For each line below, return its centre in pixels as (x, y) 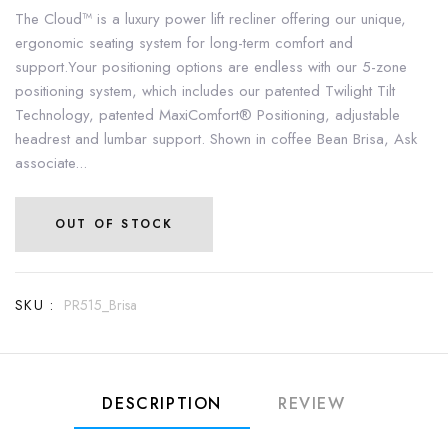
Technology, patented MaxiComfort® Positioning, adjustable (207, 114)
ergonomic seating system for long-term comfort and (184, 42)
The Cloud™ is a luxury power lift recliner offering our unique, (210, 18)
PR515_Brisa (100, 304)
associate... (51, 162)
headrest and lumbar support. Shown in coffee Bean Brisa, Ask (216, 138)
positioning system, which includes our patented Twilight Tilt (205, 90)
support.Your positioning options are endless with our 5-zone (211, 66)
